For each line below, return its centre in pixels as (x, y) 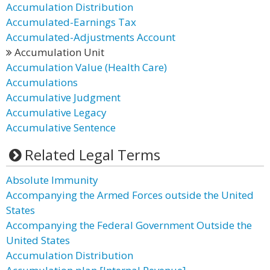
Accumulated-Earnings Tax (71, 22)
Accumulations (42, 82)
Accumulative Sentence (61, 127)
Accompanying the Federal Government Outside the (129, 225)
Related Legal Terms (92, 155)
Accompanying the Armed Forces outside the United (130, 195)
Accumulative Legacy (56, 112)
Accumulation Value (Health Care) (86, 67)
